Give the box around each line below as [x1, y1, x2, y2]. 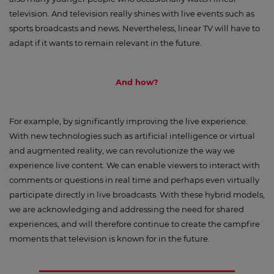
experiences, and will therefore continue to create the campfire [9, 219, 260, 229]
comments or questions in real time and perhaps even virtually [9, 175, 259, 185]
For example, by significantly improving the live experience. [9, 116, 248, 126]
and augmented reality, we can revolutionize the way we [9, 146, 235, 155]
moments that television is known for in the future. [9, 234, 210, 243]
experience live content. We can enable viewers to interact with [9, 160, 260, 170]
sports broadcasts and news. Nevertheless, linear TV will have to [9, 23, 260, 33]
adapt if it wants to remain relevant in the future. [9, 38, 202, 48]
